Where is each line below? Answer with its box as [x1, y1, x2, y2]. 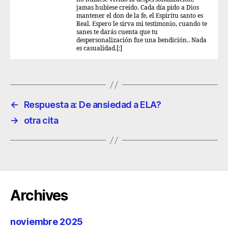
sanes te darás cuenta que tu [76, 28, 158, 36]
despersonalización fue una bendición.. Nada [76, 37, 207, 44]
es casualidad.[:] [76, 45, 122, 52]
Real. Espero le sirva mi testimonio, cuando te [76, 20, 207, 28]
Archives [10, 187, 68, 204]
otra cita [23, 115, 59, 126]
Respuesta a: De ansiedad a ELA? [23, 99, 161, 110]
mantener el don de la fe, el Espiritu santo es [76, 12, 203, 20]
